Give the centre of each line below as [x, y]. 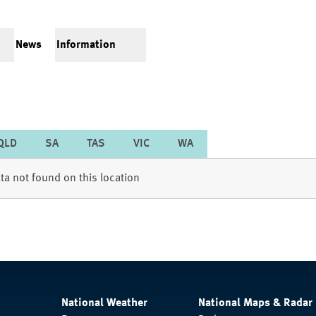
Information [86, 45]
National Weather [104, 303]
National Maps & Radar [256, 303]
